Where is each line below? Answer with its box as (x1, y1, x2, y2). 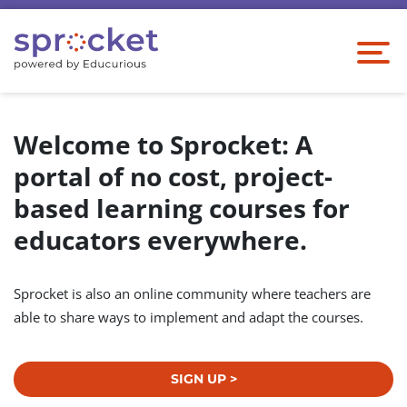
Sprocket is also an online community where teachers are (14, 284, 371, 303)
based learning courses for (14, 191, 350, 225)
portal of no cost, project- (14, 159, 333, 194)
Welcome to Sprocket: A (14, 127, 313, 162)
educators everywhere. (14, 223, 307, 257)
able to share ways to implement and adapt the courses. (14, 308, 363, 326)
